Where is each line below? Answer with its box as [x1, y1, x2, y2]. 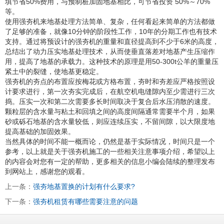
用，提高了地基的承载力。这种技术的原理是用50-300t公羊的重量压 [5, 57, 218, 65]
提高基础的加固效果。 [5, 127, 75, 135]
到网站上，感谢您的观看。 [5, 167, 89, 175]
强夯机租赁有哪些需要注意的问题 [33, 197, 138, 205]
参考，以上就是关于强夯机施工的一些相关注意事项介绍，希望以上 [5, 147, 215, 155]
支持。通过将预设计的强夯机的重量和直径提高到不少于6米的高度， [5, 37, 219, 45]
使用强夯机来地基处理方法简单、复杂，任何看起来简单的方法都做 [5, 17, 215, 25]
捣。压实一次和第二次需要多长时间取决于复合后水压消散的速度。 [5, 97, 215, 105]
